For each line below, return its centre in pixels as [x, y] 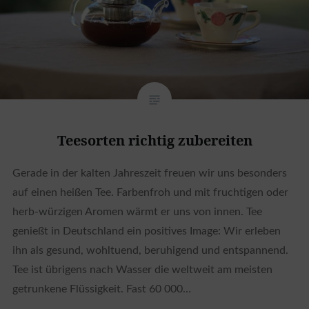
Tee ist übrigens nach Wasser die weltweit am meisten [142, 270]
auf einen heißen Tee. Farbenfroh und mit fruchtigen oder [150, 193]
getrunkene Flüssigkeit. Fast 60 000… [101, 289]
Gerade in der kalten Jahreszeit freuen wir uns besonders [149, 173]
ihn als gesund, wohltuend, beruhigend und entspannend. [150, 251]
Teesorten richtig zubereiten [154, 141]
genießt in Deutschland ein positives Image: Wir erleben [146, 231]
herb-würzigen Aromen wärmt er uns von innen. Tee [137, 212]
